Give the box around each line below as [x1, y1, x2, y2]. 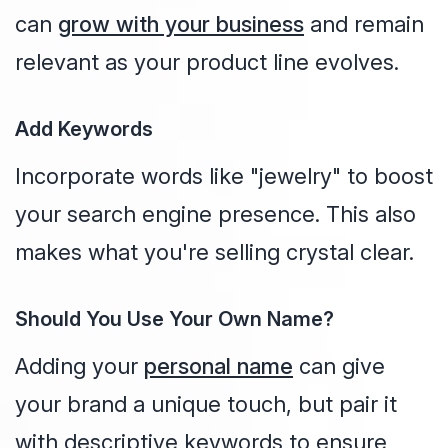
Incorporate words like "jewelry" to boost [15, 163, 433, 190]
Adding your [15, 353, 144, 380]
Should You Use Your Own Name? [15, 307, 334, 332]
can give [293, 353, 385, 380]
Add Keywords [15, 117, 153, 142]
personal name [144, 353, 293, 380]
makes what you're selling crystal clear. [15, 239, 414, 266]
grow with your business [58, 11, 304, 38]
